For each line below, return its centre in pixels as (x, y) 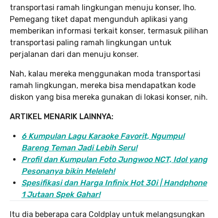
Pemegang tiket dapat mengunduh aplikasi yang (99, 19)
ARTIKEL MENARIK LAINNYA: (62, 117)
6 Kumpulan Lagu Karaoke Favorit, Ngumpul (103, 136)
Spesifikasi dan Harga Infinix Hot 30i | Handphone (114, 183)
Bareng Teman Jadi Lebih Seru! (79, 148)
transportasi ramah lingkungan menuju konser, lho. (103, 8)
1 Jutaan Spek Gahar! (61, 195)
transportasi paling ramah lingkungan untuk (91, 43)
